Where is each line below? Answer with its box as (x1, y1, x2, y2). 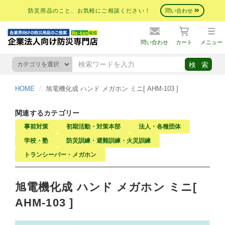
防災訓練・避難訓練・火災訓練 (66, 137, 151, 144)
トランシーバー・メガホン (24, 151, 96, 158)
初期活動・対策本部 (66, 123, 121, 130)
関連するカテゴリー (15, 109, 80, 117)
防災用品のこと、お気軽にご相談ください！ (28, 8, 151, 14)
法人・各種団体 (139, 123, 181, 130)
